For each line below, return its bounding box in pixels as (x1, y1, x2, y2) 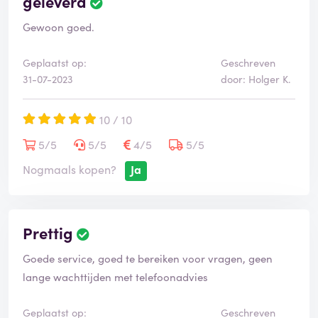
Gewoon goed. (23, 19, 94, 35)
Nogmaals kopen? (23, 161, 116, 177)
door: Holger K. (220, 72, 291, 87)
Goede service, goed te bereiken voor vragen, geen (23, 251, 273, 266)
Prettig (23, 221, 73, 244)
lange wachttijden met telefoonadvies (23, 269, 208, 285)
